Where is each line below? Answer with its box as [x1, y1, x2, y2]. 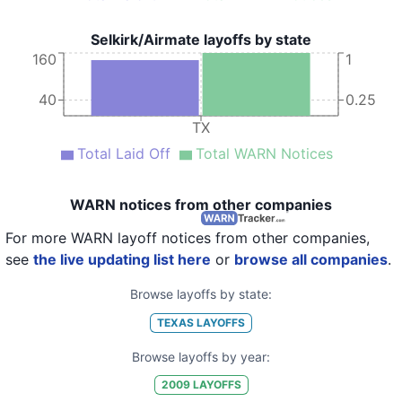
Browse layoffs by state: [130, 286, 272, 301]
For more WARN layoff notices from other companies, [5, 229, 370, 247]
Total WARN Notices [195, 144, 333, 162]
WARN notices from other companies [70, 196, 332, 214]
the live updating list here [33, 250, 211, 268]
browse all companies [234, 250, 388, 268]
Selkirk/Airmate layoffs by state [91, 31, 311, 48]
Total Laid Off [76, 144, 170, 162]
